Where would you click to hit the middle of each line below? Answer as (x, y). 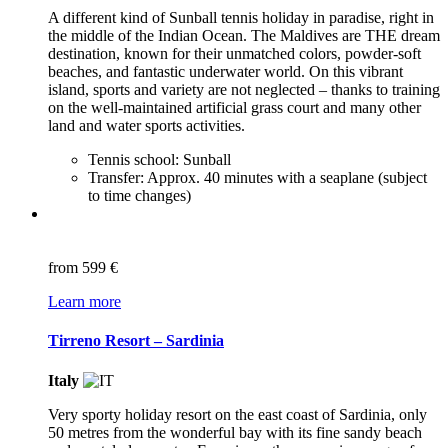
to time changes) (139, 196)
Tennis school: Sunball (159, 160)
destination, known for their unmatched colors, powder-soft (234, 54)
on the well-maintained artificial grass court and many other (234, 108)
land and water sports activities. (146, 126)
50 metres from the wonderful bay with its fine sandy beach (235, 432)
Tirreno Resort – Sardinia (136, 341)
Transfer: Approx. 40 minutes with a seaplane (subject (257, 178)
